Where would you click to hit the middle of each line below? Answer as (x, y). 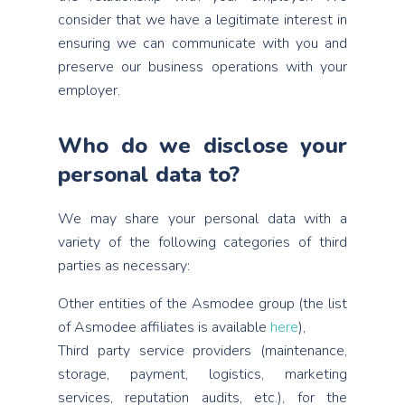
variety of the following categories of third (202, 242)
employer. (89, 90)
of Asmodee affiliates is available (164, 327)
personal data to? (149, 174)
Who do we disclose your (202, 146)
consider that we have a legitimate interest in (202, 20)
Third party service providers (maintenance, (202, 351)
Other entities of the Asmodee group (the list (202, 304)
